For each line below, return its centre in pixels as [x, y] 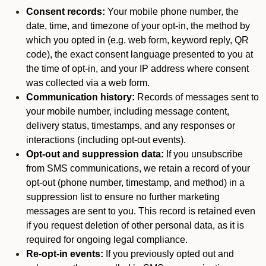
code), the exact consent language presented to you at [140, 54]
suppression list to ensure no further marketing [123, 197]
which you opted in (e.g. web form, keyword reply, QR [137, 40]
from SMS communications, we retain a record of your [138, 168]
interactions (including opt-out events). [106, 140]
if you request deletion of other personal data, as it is [135, 225]
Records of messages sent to [197, 97]
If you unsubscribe [203, 154]
